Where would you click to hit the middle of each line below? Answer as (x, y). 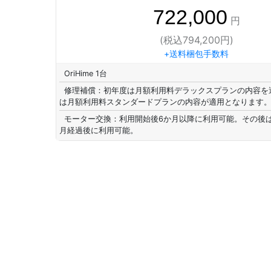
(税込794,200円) (196, 40)
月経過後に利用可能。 (99, 130)
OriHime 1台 (86, 73)
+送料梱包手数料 (197, 54)
